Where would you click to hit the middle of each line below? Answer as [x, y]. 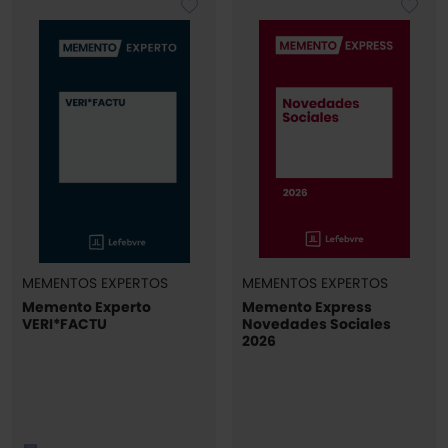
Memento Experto [86, 307]
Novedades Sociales [316, 324]
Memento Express [307, 307]
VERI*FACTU [64, 324]
